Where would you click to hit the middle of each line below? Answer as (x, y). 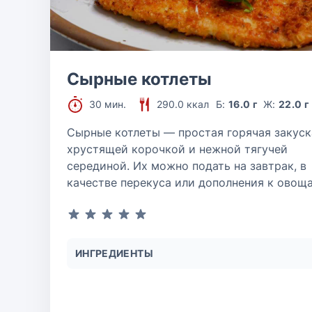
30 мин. (108, 104)
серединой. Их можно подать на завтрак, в (187, 166)
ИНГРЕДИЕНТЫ (114, 253)
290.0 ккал (183, 104)
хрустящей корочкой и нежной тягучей (177, 149)
